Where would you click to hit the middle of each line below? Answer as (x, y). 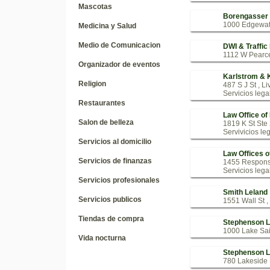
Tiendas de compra (111, 219)
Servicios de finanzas (115, 161)
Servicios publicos (110, 199)
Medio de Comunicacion (119, 45)
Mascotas (95, 7)
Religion (92, 84)
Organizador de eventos (119, 64)
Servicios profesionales (119, 180)
